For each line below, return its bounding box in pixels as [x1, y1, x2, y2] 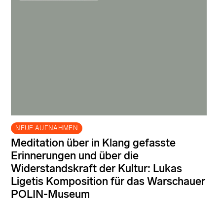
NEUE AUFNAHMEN [15, 124, 78, 132]
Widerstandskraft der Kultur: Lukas [11, 162, 182, 176]
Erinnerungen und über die [11, 149, 139, 163]
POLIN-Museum [11, 187, 90, 201]
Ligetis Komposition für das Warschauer [11, 175, 205, 188]
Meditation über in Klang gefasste [11, 136, 176, 150]
